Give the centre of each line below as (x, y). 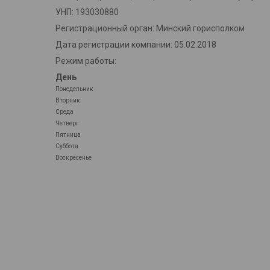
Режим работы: (86, 61)
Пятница (68, 135)
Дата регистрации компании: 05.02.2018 (136, 45)
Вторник (68, 101)
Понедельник (74, 89)
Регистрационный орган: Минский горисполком (150, 29)
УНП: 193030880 (87, 12)
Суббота (67, 146)
